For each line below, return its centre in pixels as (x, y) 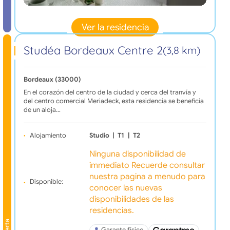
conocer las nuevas (126, 188)
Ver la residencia (115, 27)
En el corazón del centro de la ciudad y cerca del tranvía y (110, 92)
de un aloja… (42, 110)
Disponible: (46, 182)
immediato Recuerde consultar (147, 165)
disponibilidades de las (131, 199)
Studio (99, 135)
